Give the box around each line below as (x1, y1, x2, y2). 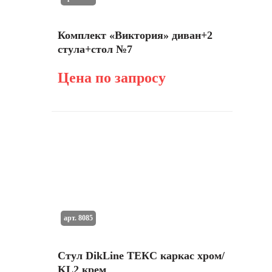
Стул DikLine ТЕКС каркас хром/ (58, 250, 225, 262)
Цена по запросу (58, 70, 166, 86)
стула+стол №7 (58, 43, 132, 55)
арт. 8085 (63, 213, 93, 222)
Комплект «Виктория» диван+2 (58, 29, 212, 41)
